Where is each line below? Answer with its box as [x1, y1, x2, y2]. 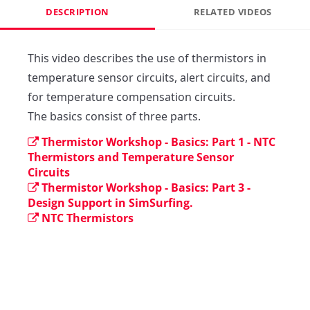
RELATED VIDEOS [193, 5, 272, 18]
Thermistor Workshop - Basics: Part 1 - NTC [42, 134, 275, 149]
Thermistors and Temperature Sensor [28, 149, 234, 165]
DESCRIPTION [46, 5, 109, 18]
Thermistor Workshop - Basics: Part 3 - [42, 179, 250, 195]
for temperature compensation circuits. [28, 89, 238, 104]
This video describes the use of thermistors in [28, 50, 266, 66]
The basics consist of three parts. [28, 108, 201, 124]
